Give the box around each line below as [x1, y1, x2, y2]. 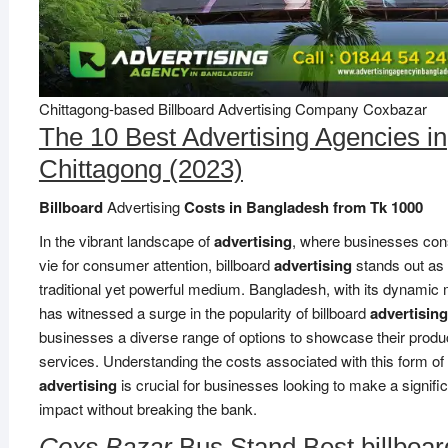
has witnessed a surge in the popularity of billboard [38, 302, 370, 323]
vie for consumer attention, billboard [38, 254, 274, 275]
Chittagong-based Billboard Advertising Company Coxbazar [38, 98, 427, 119]
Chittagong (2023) [38, 154, 243, 184]
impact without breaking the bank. [38, 398, 257, 419]
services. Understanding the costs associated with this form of [38, 350, 444, 371]
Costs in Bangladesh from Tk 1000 [179, 196, 423, 218]
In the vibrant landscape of [38, 230, 214, 251]
